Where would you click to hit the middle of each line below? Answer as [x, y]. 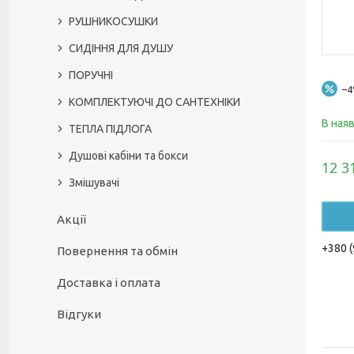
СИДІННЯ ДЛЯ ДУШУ [121, 48]
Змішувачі [94, 183]
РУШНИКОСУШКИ [113, 21]
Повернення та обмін [117, 251]
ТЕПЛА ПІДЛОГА [110, 129]
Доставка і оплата [109, 282]
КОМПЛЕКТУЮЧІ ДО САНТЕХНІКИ [154, 102]
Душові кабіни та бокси [128, 156]
